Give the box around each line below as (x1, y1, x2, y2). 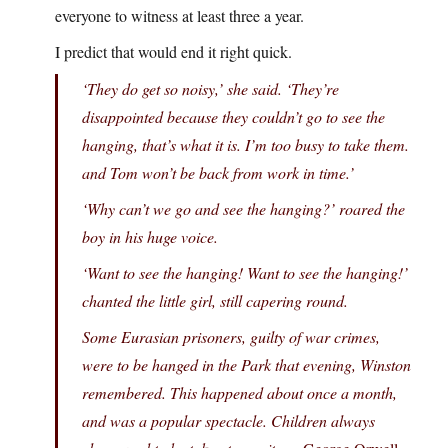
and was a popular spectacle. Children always (82, 410, 375, 432)
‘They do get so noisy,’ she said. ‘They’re (82, 78, 339, 100)
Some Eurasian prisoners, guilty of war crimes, (82, 326, 380, 348)
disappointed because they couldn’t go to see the (82, 106, 385, 128)
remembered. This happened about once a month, (82, 382, 397, 404)
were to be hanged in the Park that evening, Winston (82, 354, 411, 376)
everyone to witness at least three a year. (55, 5, 304, 27)
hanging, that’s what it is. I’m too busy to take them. (82, 134, 409, 156)
